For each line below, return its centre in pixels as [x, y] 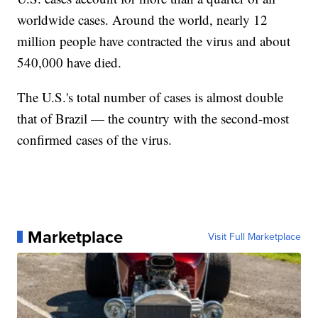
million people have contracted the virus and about [154, 40]
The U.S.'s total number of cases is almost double [150, 97]
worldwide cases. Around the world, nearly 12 [143, 19]
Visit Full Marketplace [254, 236]
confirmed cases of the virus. [95, 139]
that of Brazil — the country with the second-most [153, 118]
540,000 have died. [70, 62]
